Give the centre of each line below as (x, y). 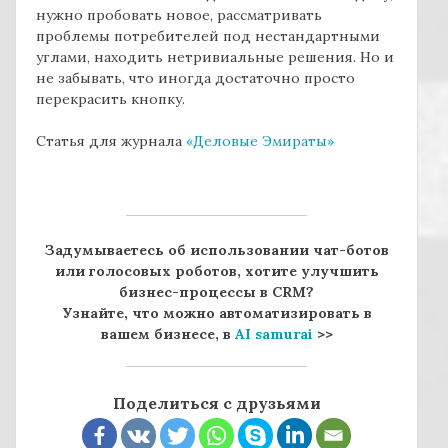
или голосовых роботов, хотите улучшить (216, 271)
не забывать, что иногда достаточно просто (195, 78)
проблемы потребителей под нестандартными (208, 36)
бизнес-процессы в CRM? (216, 292)
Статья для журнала (111, 141)
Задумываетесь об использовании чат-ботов (216, 250)
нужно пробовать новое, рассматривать (179, 15)
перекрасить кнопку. (110, 99)
